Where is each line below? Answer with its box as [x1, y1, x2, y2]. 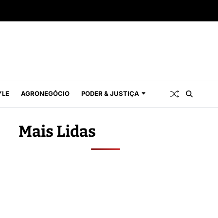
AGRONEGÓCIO [21, 90, 70, 97]
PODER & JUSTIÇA [81, 90, 139, 97]
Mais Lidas [18, 122, 96, 141]
